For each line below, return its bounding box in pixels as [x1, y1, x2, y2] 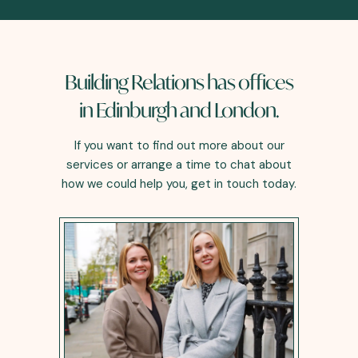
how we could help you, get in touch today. [62, 175, 296, 192]
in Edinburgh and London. [79, 96, 279, 123]
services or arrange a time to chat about [66, 156, 292, 173]
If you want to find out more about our [74, 137, 284, 153]
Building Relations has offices [65, 68, 293, 95]
